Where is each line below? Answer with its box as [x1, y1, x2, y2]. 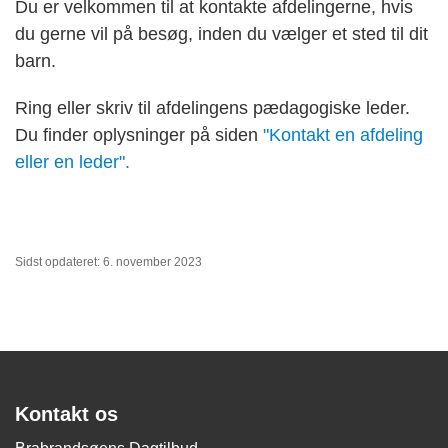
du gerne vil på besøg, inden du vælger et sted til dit [15, 23, 428, 44]
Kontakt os [15, 402, 118, 425]
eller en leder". [15, 151, 130, 172]
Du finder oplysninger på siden [15, 124, 263, 145]
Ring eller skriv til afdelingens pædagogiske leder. [15, 97, 410, 118]
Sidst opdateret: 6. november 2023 [15, 254, 202, 269]
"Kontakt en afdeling [263, 124, 423, 145]
